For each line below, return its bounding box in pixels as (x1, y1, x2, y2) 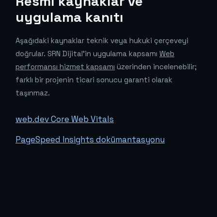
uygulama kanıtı (15, 8, 124, 26)
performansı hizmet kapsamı (15, 62, 115, 72)
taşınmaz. (15, 88, 50, 98)
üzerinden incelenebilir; (115, 62, 197, 72)
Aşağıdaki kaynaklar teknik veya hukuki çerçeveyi (15, 36, 188, 46)
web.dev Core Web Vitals (15, 114, 114, 125)
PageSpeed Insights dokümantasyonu (15, 134, 165, 145)
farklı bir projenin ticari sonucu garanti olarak (15, 75, 172, 85)
